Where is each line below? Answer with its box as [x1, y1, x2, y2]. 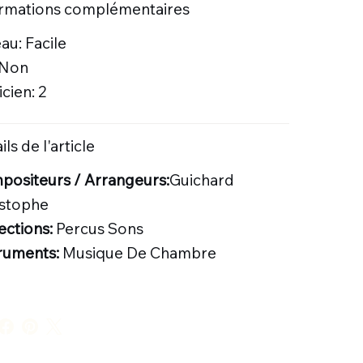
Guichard [169, 169, 234, 190]
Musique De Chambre [62, 242, 216, 263]
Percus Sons [55, 218, 143, 238]
